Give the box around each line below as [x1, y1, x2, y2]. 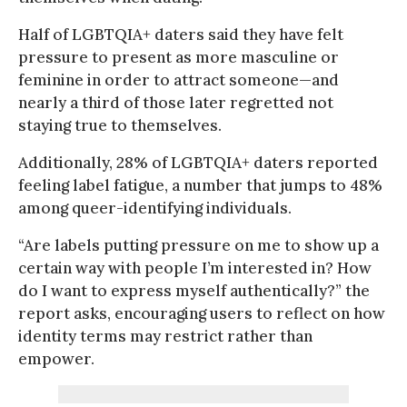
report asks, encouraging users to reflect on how [18, 303, 385, 323]
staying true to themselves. [18, 114, 222, 135]
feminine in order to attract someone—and [18, 69, 339, 90]
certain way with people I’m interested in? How [18, 257, 372, 278]
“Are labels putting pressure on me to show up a [18, 234, 379, 255]
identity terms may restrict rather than [18, 325, 313, 346]
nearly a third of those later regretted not [18, 92, 333, 113]
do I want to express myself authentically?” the [18, 280, 370, 301]
